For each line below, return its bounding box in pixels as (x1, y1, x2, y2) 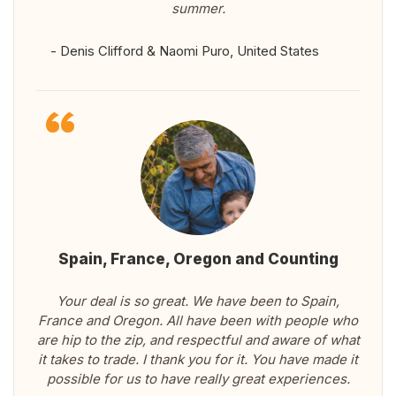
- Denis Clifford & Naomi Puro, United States (50, 42, 319, 60)
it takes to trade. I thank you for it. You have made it (38, 351, 358, 369)
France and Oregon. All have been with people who (38, 312, 358, 330)
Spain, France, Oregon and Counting (57, 250, 339, 269)
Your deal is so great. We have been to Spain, (57, 293, 339, 310)
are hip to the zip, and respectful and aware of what (36, 331, 360, 349)
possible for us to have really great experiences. (46, 370, 350, 388)
